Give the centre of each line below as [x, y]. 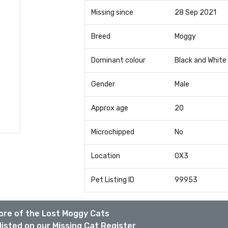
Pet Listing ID [112, 180]
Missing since [112, 12]
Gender [103, 84]
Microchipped [112, 132]
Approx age [109, 108]
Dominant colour [118, 60]
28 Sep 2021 [195, 12]
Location [105, 156]
